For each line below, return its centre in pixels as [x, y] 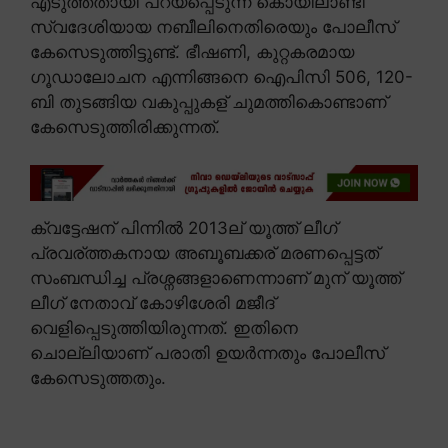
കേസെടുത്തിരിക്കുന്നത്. [125, 126]
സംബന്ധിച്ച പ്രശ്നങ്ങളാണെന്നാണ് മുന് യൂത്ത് [215, 278]
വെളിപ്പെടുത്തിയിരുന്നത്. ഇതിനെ [164, 328]
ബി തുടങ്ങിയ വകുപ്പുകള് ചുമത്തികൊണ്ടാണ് [208, 101]
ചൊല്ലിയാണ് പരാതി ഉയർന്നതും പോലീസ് [207, 353]
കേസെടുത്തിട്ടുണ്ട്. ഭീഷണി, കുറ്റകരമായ [192, 51]
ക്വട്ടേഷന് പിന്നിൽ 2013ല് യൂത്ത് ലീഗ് [183, 228]
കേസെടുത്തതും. [98, 378]
